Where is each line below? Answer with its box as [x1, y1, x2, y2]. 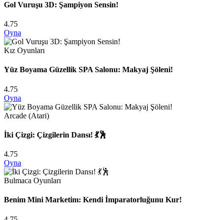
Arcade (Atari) [4, 111, 49, 120]
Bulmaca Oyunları [4, 176, 61, 185]
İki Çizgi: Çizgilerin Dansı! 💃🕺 [4, 130, 107, 139]
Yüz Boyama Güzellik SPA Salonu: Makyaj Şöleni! [4, 65, 173, 74]
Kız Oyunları [4, 46, 45, 55]
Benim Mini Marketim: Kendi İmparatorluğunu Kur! [4, 195, 182, 204]
